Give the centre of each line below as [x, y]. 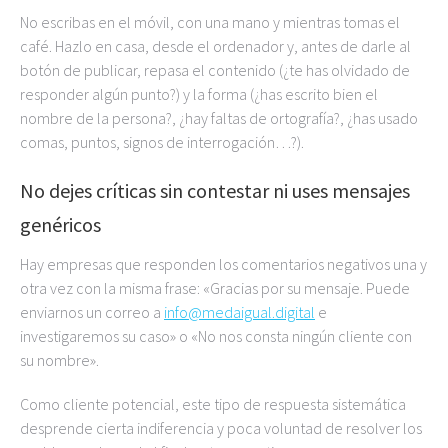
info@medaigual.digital [239, 312]
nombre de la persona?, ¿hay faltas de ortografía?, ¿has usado [219, 118]
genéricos [60, 224]
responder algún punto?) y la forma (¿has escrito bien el [199, 94]
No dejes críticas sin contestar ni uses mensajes [215, 190]
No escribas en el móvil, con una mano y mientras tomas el [210, 22]
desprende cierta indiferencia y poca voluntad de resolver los [221, 428]
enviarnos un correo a [92, 312]
